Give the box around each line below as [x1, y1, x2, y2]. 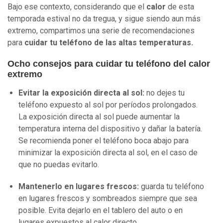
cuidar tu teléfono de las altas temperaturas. [24, 38, 193, 48]
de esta [166, 2, 194, 12]
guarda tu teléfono [139, 182, 204, 192]
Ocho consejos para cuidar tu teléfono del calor [7, 59, 210, 69]
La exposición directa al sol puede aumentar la [18, 112, 180, 122]
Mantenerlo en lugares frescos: [18, 182, 139, 192]
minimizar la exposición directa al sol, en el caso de [18, 148, 198, 158]
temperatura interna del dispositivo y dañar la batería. [18, 124, 202, 134]
